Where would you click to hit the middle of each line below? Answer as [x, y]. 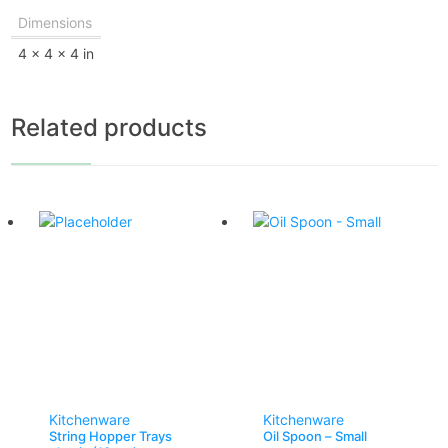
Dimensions [54, 22]
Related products [108, 127]
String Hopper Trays [110, 435]
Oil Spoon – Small [315, 435]
